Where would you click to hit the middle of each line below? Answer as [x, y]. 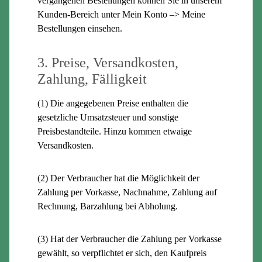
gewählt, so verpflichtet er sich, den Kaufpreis [122, 253]
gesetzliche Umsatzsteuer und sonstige [108, 117]
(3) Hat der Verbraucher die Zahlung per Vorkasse [130, 239]
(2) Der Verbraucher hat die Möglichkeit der [118, 178]
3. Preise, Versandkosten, [108, 62]
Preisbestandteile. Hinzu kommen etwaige [115, 131]
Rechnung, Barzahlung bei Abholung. [108, 206]
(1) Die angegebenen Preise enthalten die [113, 103]
